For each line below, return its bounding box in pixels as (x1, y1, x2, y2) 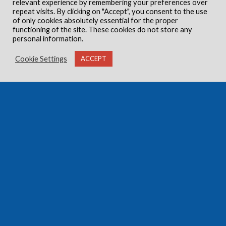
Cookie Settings (15, 54, 67, 63)
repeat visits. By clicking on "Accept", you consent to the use (13, 7, 207, 16)
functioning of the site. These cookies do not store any (13, 25, 192, 34)
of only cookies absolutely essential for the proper (13, 16, 178, 25)
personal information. (13, 34, 83, 43)
